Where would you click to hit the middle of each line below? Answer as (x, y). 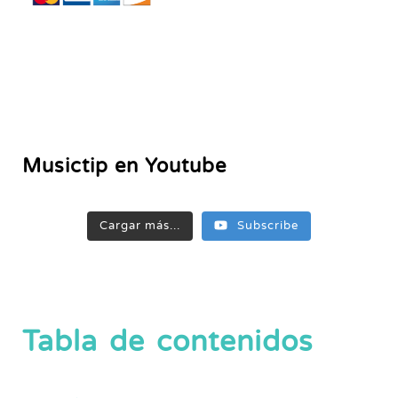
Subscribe (268, 226)
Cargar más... (140, 226)
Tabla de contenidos (167, 342)
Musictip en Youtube (124, 166)
